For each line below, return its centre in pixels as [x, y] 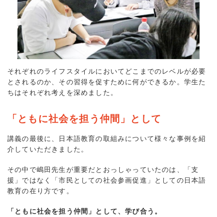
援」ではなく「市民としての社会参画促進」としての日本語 [107, 180]
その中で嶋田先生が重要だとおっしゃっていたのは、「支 [103, 170]
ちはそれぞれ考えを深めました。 [62, 93]
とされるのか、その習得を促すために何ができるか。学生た [107, 82]
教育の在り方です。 [40, 191]
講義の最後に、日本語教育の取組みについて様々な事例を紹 [107, 139]
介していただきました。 [48, 149]
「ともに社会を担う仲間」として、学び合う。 [85, 211]
